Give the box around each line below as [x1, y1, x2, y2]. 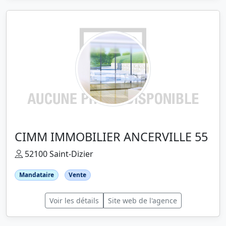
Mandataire [19, 170, 54, 179]
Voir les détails [49, 195, 99, 205]
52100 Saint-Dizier [23, 148, 93, 159]
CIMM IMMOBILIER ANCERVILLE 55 [15, 128, 208, 145]
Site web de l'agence [107, 195, 177, 205]
